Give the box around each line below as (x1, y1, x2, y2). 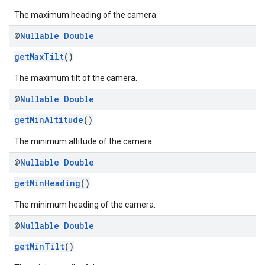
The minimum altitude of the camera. (14, 137, 154, 146)
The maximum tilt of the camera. (14, 73, 137, 83)
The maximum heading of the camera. (14, 10, 158, 20)
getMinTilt (14, 241, 64, 252)
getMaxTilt (14, 51, 64, 62)
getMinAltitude (14, 114, 83, 125)
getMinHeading (14, 177, 80, 189)
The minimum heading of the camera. (14, 200, 156, 209)
